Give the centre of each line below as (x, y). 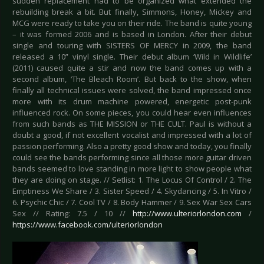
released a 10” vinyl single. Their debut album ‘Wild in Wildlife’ (132, 57)
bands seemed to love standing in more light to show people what (132, 169)
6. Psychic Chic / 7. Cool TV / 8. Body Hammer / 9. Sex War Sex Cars (132, 202)
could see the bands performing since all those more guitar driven (132, 158)
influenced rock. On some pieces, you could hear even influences (132, 113)
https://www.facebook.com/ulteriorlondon (88, 225)
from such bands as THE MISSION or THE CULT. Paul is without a (132, 124)
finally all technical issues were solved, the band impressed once (132, 90)
